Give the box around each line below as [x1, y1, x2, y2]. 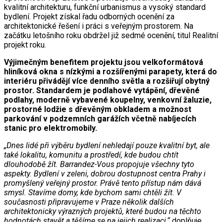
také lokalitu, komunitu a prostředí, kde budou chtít [4, 150, 178, 160]
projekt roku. [4, 40, 46, 50]
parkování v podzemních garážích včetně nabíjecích [4, 113, 196, 123]
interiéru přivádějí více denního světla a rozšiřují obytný [4, 76, 210, 86]
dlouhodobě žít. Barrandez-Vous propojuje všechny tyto [4, 159, 194, 169]
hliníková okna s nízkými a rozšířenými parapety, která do [4, 66, 217, 76]
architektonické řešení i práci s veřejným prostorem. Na [4, 21, 193, 31]
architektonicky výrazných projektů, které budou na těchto [4, 206, 201, 216]
